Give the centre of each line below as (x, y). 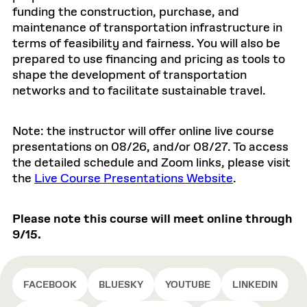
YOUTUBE (188, 285)
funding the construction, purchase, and (126, 12)
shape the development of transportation (130, 75)
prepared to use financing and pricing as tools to (149, 60)
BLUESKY (121, 285)
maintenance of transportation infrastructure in (147, 28)
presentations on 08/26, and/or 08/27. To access (150, 147)
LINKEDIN (255, 285)
